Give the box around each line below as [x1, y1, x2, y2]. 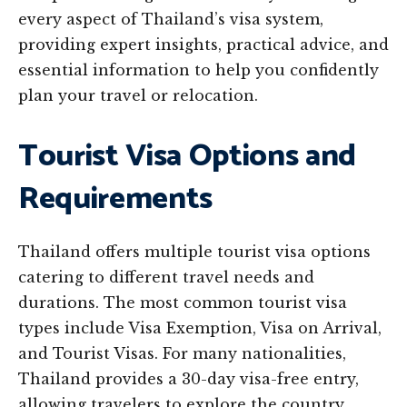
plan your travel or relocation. [18, 86, 258, 104]
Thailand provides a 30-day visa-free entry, [18, 370, 359, 388]
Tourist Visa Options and [18, 132, 356, 182]
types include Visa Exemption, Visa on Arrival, [18, 319, 382, 337]
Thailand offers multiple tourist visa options [18, 243, 371, 261]
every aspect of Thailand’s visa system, [18, 10, 323, 28]
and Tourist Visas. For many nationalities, [18, 344, 346, 362]
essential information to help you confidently [18, 61, 379, 79]
